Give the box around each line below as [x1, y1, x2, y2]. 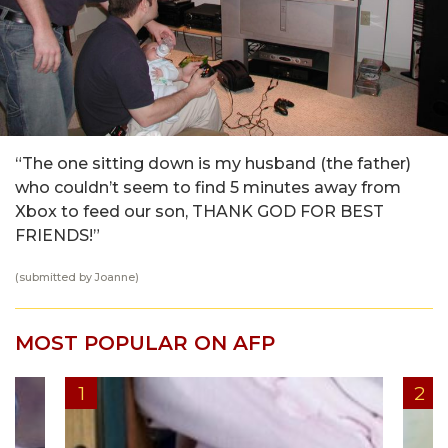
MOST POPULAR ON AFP [15, 331, 275, 355]
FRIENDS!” [15, 226, 100, 245]
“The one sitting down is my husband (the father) [15, 154, 411, 173]
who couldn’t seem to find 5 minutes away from [15, 178, 401, 197]
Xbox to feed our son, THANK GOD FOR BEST [15, 202, 384, 221]
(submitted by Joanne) [15, 271, 139, 284]
